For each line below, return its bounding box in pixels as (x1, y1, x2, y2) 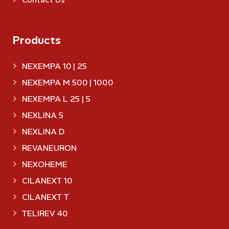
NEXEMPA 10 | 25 (22, 60, 87, 72)
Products (12, 32, 61, 48)
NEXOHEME (22, 158, 67, 170)
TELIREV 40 (22, 208, 67, 219)
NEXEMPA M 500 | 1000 (22, 77, 113, 88)
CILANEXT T (22, 191, 69, 202)
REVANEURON (22, 142, 77, 153)
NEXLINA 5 (22, 109, 63, 121)
